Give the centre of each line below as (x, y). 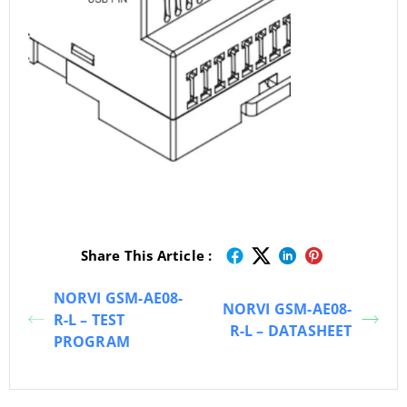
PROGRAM (91, 341)
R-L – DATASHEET (291, 330)
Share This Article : (146, 256)
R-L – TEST (89, 319)
